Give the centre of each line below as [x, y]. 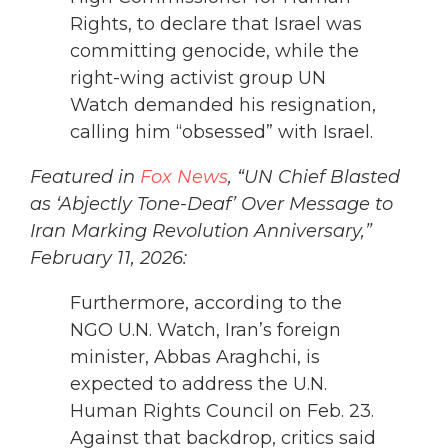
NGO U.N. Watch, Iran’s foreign [205, 330]
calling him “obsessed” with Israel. [221, 132]
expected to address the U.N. [198, 384]
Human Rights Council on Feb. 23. [222, 411]
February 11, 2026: [111, 258]
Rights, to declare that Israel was [216, 24]
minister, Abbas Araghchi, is [195, 357]
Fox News [184, 177]
